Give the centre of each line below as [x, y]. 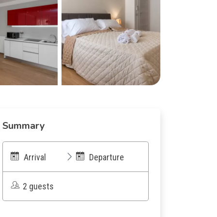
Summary [24, 126]
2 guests [38, 186]
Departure [107, 157]
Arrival [35, 157]
